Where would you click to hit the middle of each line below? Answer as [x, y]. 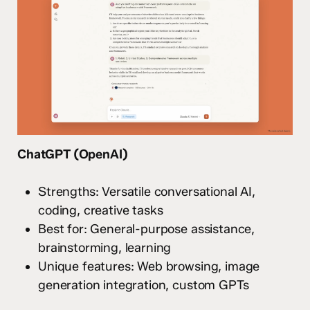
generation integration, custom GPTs [144, 285]
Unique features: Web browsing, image [149, 266]
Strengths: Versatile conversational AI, [147, 191]
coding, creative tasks [101, 210]
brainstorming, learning [105, 247]
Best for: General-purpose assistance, [147, 229]
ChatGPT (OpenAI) [73, 154]
